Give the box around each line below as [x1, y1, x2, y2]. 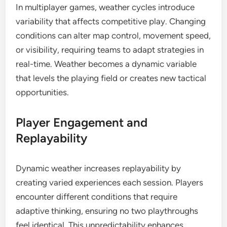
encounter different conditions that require [16, 192, 178, 202]
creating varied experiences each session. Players [16, 177, 204, 187]
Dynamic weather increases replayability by [16, 163, 181, 173]
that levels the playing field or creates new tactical [16, 73, 207, 83]
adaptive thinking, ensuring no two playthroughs [16, 206, 199, 216]
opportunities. [16, 87, 69, 97]
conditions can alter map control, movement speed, [16, 30, 211, 41]
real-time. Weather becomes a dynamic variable [16, 59, 197, 69]
